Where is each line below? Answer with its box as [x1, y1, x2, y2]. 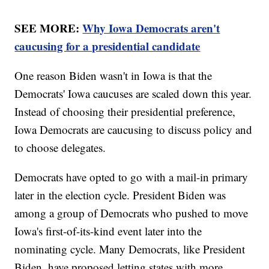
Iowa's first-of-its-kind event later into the [14, 223, 202, 238]
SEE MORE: [14, 19, 83, 36]
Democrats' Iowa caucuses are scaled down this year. [14, 85, 252, 101]
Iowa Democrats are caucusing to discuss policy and [14, 121, 253, 137]
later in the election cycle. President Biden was [14, 187, 226, 202]
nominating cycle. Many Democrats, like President [14, 241, 246, 256]
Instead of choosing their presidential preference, [14, 103, 236, 119]
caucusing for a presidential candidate [14, 37, 201, 54]
